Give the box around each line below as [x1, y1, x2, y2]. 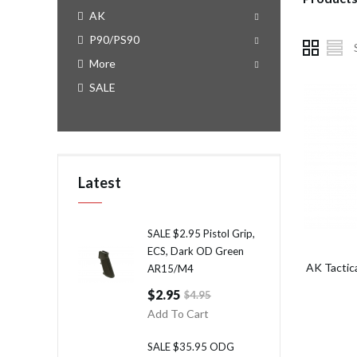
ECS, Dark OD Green [147, 245, 244, 257]
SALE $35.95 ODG [147, 340, 234, 353]
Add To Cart [147, 307, 209, 320]
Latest [78, 174, 121, 191]
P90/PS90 [89, 33, 139, 46]
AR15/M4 [147, 262, 194, 275]
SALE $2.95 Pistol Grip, [147, 227, 255, 240]
